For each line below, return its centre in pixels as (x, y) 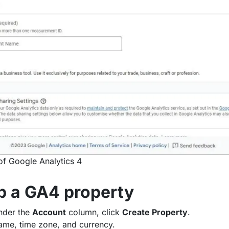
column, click (94, 212)
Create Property (155, 212)
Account (49, 212)
